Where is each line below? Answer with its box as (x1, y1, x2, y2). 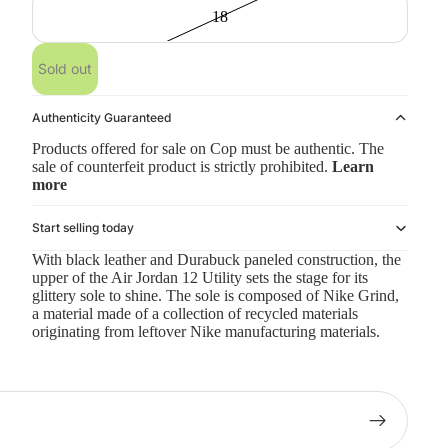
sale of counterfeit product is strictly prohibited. (32, 158, 332, 175)
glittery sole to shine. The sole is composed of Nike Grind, (32, 287, 399, 305)
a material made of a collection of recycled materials (32, 305, 358, 323)
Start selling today (32, 220, 134, 236)
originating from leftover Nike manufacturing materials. (32, 323, 380, 341)
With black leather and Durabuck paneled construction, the (32, 251, 401, 269)
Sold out (38, 60, 92, 77)
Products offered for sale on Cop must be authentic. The (32, 140, 384, 157)
